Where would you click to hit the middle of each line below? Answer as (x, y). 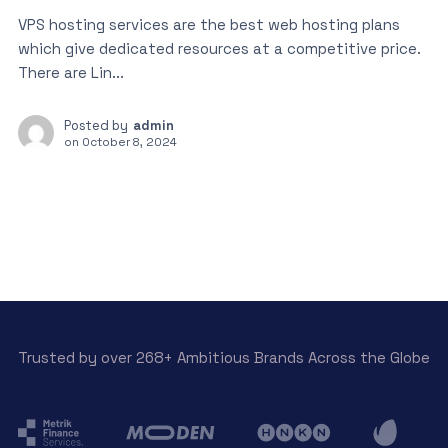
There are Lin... (70, 73)
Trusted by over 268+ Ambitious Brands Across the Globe (223, 358)
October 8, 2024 (129, 142)
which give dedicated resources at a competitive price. (219, 49)
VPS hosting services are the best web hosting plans (208, 25)
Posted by (95, 126)
